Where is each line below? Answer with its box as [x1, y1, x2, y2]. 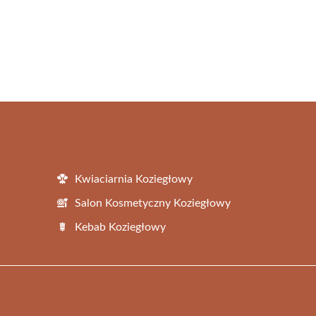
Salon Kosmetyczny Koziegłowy [75, 197, 231, 209]
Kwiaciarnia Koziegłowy [75, 173, 193, 185]
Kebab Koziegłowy [75, 221, 166, 233]
